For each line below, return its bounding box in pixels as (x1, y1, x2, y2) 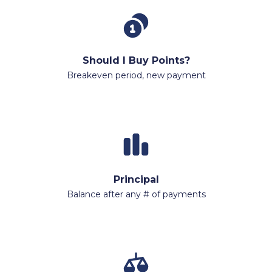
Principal (113, 173, 159, 185)
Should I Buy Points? (82, 54, 190, 66)
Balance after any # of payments (66, 188, 206, 200)
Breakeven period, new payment (66, 69, 206, 81)
